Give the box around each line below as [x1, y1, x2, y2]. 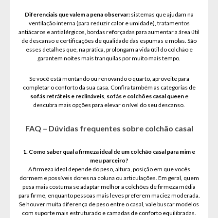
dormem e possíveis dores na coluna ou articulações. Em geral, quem [19, 174, 199, 182]
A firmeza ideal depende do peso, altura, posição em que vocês [28, 165, 190, 173]
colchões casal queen [127, 92, 184, 100]
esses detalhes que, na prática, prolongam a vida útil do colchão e [25, 46, 193, 54]
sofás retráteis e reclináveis [30, 92, 104, 100]
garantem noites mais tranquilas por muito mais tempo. [37, 54, 181, 62]
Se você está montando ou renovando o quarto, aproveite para [29, 75, 189, 83]
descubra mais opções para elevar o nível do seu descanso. [33, 101, 185, 109]
